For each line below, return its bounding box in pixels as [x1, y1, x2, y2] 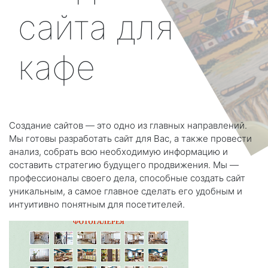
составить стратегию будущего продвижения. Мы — [9, 159, 239, 171]
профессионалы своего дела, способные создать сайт [9, 172, 245, 184]
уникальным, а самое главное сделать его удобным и [9, 185, 242, 197]
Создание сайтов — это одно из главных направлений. [9, 120, 247, 132]
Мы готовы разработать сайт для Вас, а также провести [9, 133, 252, 145]
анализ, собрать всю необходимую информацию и [9, 146, 228, 158]
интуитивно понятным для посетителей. [9, 199, 185, 211]
